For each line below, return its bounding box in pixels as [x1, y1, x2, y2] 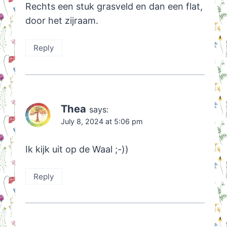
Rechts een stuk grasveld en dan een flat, [25, 1, 203, 12]
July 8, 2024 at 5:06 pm [60, 117, 143, 126]
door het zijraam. [25, 15, 98, 26]
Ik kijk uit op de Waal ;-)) [25, 144, 129, 155]
